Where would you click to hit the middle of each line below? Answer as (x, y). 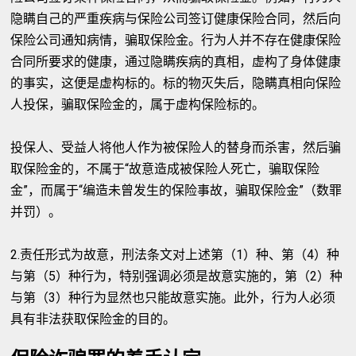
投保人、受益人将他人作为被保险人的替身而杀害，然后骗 (176, 147)
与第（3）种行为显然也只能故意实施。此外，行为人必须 (173, 298)
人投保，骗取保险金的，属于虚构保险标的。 (138, 104)
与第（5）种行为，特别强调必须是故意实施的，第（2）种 (177, 276)
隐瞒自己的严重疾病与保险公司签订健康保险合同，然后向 (176, 19)
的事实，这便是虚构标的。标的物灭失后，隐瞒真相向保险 (176, 83)
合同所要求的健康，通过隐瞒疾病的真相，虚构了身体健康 (176, 62)
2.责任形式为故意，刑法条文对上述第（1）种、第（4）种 (175, 255)
